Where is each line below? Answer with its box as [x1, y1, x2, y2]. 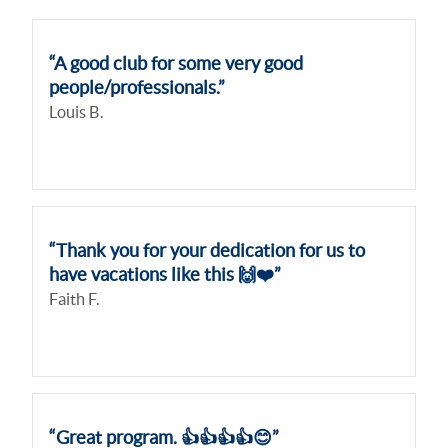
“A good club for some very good [49, 53, 303, 75]
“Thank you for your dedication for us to [49, 240, 365, 262]
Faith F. [49, 290, 99, 309]
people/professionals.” [49, 77, 225, 99]
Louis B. [49, 103, 103, 122]
